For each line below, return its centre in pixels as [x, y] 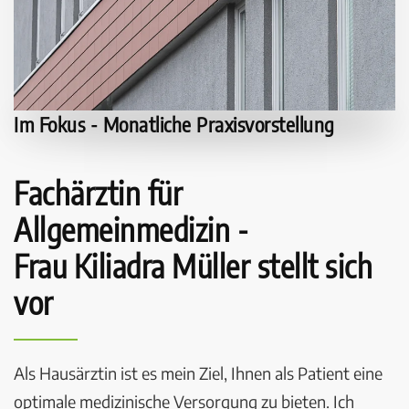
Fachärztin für [98, 192]
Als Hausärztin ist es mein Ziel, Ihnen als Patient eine [198, 372]
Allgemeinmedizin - [131, 229]
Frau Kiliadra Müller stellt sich [193, 265]
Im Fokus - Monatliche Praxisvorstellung [174, 124]
